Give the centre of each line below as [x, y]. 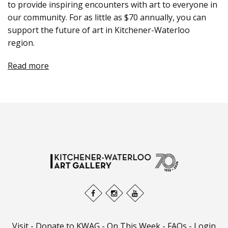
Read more [28, 66]
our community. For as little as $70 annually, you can [107, 17]
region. [22, 43]
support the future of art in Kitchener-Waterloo [99, 30]
